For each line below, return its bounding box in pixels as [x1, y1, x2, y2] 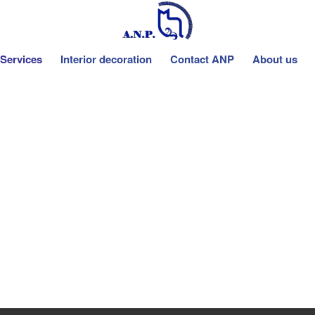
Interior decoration [60, 51, 152, 67]
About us [252, 51, 297, 67]
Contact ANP [169, 51, 234, 67]
